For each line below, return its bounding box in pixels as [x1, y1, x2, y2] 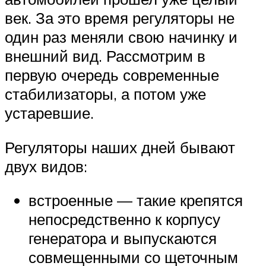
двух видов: [5, 156, 87, 176]
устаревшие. [5, 103, 94, 123]
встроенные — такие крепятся [28, 191, 243, 210]
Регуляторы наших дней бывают [5, 137, 235, 157]
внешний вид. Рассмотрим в [5, 46, 205, 66]
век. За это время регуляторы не [5, 8, 235, 28]
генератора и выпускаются [28, 229, 217, 248]
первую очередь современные [5, 65, 219, 85]
